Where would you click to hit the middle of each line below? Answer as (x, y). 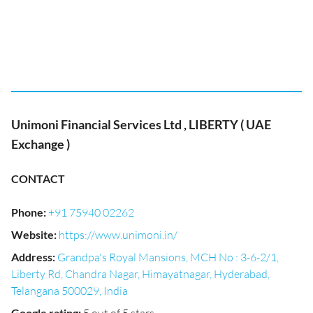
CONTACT (38, 179)
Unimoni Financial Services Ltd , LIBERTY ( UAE (141, 124)
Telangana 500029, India (70, 291)
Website (32, 234)
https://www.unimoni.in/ (118, 235)
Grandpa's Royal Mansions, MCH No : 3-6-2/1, (168, 257)
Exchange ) (41, 144)
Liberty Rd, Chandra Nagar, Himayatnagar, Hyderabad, (140, 274)
